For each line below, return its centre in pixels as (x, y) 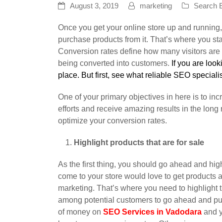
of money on (81, 212)
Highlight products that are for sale (139, 143)
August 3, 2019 (94, 6)
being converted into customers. (115, 63)
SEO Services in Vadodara (152, 212)
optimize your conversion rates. (112, 121)
